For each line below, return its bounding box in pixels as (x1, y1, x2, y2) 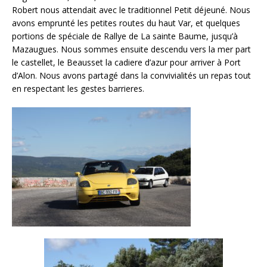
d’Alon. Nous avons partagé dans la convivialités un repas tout (12, 69, 251, 81)
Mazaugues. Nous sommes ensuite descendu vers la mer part (12, 43, 251, 55)
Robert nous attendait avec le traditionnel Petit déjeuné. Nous (12, 4, 250, 15)
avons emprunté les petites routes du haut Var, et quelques (12, 17, 240, 29)
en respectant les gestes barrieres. (12, 82, 144, 94)
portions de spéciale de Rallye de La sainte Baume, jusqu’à (12, 30, 238, 42)
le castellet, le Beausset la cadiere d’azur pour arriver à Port (12, 56, 241, 68)
